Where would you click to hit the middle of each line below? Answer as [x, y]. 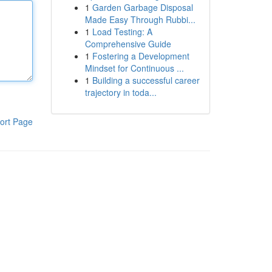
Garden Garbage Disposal [142, 7]
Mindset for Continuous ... [134, 68]
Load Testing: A [122, 32]
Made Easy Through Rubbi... [140, 19]
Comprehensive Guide [128, 44]
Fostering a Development [141, 56]
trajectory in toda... [121, 92]
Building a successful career [146, 80]
